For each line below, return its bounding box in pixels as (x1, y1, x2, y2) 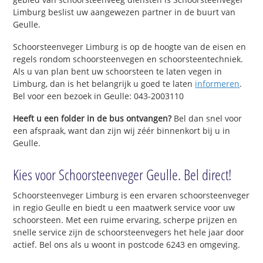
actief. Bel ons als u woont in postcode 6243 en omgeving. (13, 239, 241, 251)
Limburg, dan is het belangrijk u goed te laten (13, 77, 195, 89)
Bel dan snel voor (171, 112, 242, 124)
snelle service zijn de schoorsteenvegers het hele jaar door (13, 227, 245, 238)
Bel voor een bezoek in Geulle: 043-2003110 (13, 90, 184, 102)
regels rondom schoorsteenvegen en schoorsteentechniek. (13, 53, 244, 65)
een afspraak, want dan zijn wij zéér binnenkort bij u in (13, 124, 231, 136)
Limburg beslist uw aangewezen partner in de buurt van (13, 6, 236, 18)
